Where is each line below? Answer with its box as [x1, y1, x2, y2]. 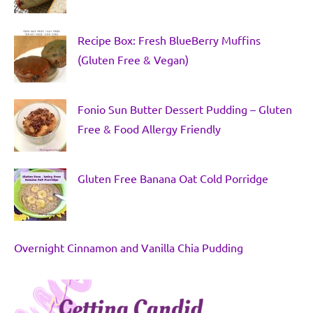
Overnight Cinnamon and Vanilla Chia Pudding [14, 240, 243, 254]
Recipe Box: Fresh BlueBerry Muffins [78, 32, 261, 47]
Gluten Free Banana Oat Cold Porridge [78, 170, 268, 185]
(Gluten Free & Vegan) [78, 52, 189, 66]
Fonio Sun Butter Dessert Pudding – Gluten [78, 101, 292, 116]
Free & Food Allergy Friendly [78, 121, 221, 136]
